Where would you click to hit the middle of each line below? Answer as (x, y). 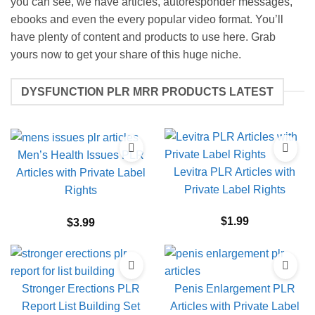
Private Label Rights (234, 189)
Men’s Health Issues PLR (81, 155)
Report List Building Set (81, 307)
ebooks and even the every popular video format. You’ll (147, 20)
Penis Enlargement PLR (234, 289)
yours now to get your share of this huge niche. (126, 55)
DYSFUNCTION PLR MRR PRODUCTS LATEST (147, 91)
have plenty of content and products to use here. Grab (143, 37)
